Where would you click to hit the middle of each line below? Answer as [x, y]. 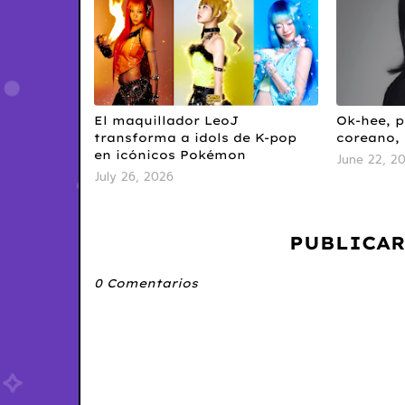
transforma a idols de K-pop [195, 137]
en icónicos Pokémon [170, 154]
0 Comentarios [146, 283]
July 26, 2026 [134, 176]
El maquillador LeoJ [166, 120]
